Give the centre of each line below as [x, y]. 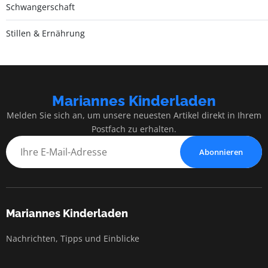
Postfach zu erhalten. [134, 129]
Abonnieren [221, 152]
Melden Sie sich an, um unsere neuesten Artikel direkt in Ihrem [134, 115]
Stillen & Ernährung [45, 33]
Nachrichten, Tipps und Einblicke [73, 238]
